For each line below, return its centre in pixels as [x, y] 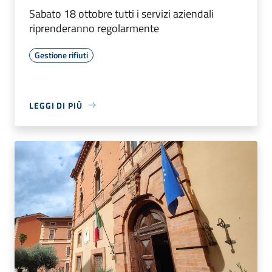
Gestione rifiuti [61, 55]
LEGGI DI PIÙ [56, 105]
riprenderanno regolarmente [94, 28]
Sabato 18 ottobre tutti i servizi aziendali [121, 13]
